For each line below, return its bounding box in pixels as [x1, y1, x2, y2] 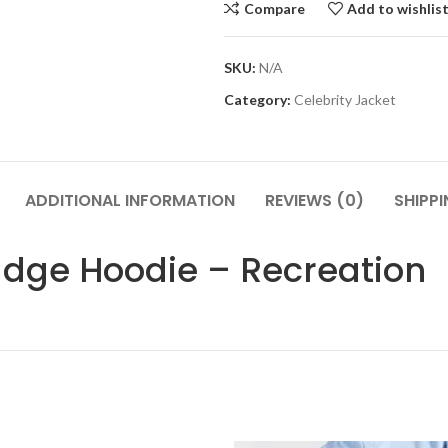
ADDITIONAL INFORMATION [25, 189, 235, 212]
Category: [224, 91, 291, 108]
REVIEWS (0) [265, 189, 364, 212]
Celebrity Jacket [294, 91, 396, 108]
